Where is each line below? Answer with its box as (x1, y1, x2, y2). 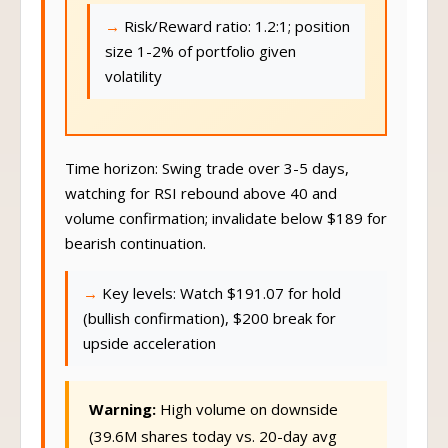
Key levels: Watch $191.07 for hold (102, 293, 341, 313)
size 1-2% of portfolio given (105, 51, 296, 71)
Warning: (89, 409, 156, 429)
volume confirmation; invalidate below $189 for (65, 218, 387, 238)
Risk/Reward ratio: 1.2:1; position (124, 26, 350, 46)
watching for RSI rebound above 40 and (65, 193, 337, 213)
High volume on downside (156, 409, 338, 429)
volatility (105, 76, 162, 96)
